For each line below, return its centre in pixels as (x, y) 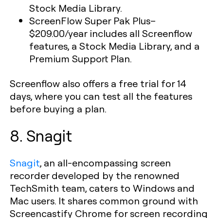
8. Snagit (41, 135)
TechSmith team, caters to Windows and (102, 188)
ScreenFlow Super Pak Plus (90, 20)
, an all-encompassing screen (105, 163)
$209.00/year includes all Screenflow (111, 33)
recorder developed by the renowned (95, 175)
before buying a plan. (58, 109)
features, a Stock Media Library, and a (114, 46)
